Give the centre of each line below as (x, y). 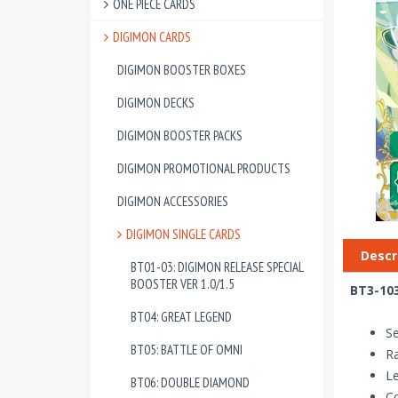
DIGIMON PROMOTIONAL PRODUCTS (204, 168)
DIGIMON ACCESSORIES (173, 201)
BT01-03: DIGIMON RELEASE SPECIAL (217, 267)
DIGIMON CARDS (152, 37)
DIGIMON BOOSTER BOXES (182, 70)
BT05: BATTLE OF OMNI (187, 350)
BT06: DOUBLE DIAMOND (190, 382)
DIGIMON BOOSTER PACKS (180, 135)
